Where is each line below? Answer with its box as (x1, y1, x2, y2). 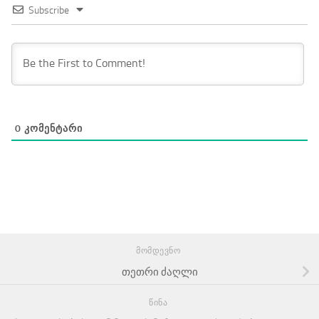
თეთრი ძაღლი (121, 265, 198, 278)
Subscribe (28, 4, 69, 17)
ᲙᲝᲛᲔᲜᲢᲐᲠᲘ (21, 122, 83, 135)
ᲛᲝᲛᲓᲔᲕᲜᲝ (136, 246, 183, 256)
